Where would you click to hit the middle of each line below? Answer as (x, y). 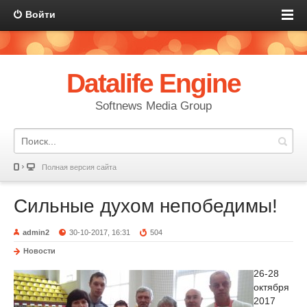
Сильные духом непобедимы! (146, 206)
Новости (39, 251)
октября (271, 287)
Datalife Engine (153, 83)
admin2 (36, 232)
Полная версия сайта (79, 167)
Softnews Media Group (153, 106)
